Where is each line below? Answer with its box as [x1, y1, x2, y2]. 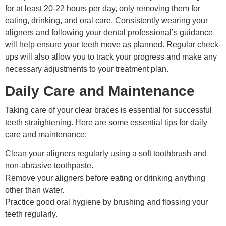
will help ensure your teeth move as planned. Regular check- [5, 40, 221, 49]
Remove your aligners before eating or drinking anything [5, 174, 205, 183]
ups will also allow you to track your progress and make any [5, 52, 217, 62]
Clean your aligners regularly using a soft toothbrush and [5, 149, 207, 158]
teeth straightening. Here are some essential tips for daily [5, 118, 207, 127]
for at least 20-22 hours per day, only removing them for [5, 4, 200, 13]
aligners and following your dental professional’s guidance [5, 28, 213, 37]
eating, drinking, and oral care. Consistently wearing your [5, 16, 208, 25]
